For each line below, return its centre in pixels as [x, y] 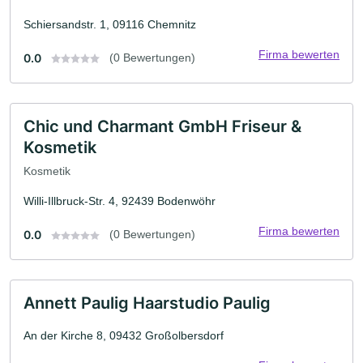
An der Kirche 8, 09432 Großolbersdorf [124, 336]
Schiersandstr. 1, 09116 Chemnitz [110, 24]
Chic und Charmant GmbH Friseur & [162, 126]
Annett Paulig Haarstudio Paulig [147, 303]
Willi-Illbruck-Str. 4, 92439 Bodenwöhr [120, 201]
